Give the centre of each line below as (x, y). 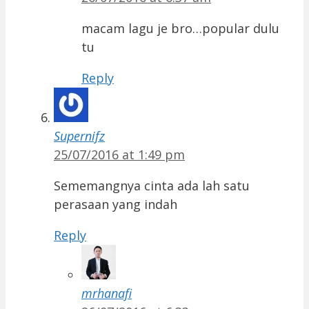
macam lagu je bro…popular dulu (180, 29)
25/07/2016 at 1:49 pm (119, 155)
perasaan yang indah (116, 205)
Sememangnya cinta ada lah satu (152, 186)
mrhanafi (107, 293)
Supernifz (79, 136)
